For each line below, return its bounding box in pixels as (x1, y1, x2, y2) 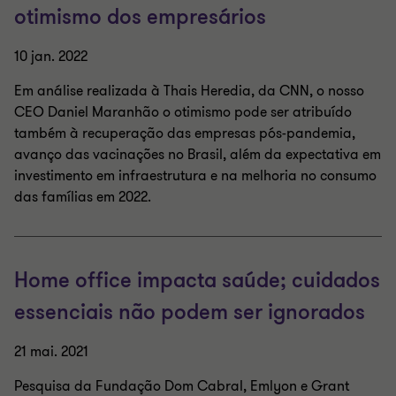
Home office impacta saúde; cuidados (14, 267, 380, 294)
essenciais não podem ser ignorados (14, 299, 365, 326)
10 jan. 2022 (14, 47, 88, 66)
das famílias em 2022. (14, 187, 151, 207)
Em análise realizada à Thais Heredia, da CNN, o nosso (14, 81, 364, 101)
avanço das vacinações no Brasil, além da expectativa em (14, 145, 381, 164)
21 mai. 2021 (14, 342, 88, 362)
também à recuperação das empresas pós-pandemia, (14, 124, 355, 143)
